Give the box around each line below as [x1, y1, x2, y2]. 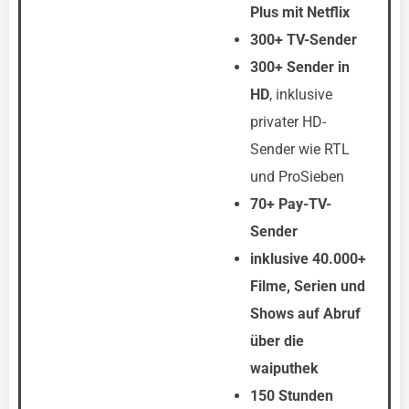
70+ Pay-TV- [250, 195, 331, 213]
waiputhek [250, 360, 319, 377]
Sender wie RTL [250, 141, 350, 158]
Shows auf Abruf [250, 305, 361, 322]
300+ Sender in [250, 58, 350, 76]
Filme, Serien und [250, 278, 365, 295]
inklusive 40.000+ [250, 250, 366, 267]
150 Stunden [250, 387, 333, 404]
